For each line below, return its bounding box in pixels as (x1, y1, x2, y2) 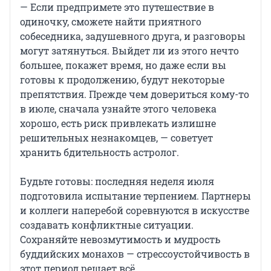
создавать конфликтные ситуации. (20, 218, 194, 232)
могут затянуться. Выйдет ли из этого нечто (20, 44, 239, 57)
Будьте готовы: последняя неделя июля (20, 175, 214, 188)
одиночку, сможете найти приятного (20, 15, 201, 28)
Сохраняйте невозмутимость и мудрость (20, 233, 220, 246)
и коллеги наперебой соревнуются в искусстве (20, 204, 249, 217)
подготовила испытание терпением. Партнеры (20, 189, 251, 203)
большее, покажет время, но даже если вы (20, 59, 226, 72)
